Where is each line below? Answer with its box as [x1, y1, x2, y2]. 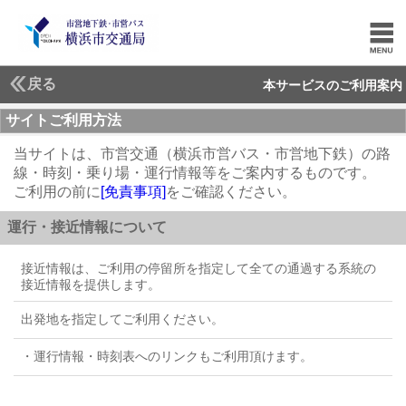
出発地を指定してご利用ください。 [21, 312, 224, 326]
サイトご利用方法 [5, 112, 121, 128]
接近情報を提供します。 [21, 277, 160, 292]
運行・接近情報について [7, 219, 167, 235]
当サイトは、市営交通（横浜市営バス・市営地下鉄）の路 [14, 146, 391, 161]
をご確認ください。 [166, 184, 296, 199]
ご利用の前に [14, 184, 101, 199]
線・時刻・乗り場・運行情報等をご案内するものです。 [14, 165, 376, 180]
